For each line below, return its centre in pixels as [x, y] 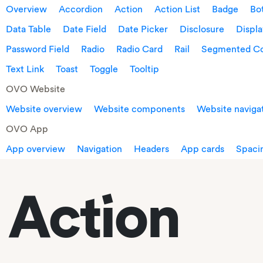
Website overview [44, 109]
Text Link [25, 69]
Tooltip [144, 69]
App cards [203, 149]
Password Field [38, 49]
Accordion [81, 9]
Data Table [28, 29]
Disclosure [202, 29]
